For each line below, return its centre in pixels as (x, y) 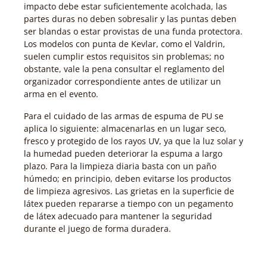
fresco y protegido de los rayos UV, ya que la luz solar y (133, 141)
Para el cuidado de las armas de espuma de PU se (124, 116)
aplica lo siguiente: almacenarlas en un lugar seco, (125, 128)
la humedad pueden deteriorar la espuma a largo (123, 153)
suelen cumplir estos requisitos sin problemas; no (124, 56)
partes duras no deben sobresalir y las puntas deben (130, 18)
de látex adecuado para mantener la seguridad (118, 216)
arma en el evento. (61, 94)
